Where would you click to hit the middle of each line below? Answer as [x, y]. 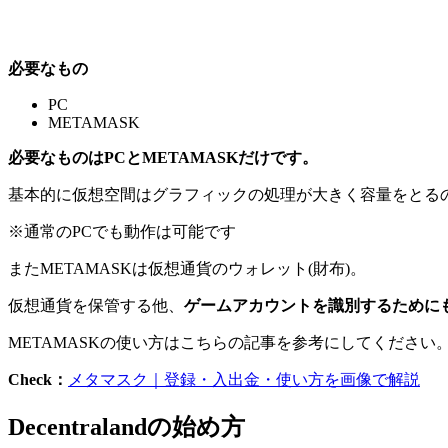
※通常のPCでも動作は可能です [122, 232]
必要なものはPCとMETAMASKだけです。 [163, 158]
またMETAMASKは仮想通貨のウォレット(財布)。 [187, 269]
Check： [38, 380]
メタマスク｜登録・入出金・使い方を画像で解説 [244, 380]
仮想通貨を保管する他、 [96, 306]
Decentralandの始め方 [126, 427]
